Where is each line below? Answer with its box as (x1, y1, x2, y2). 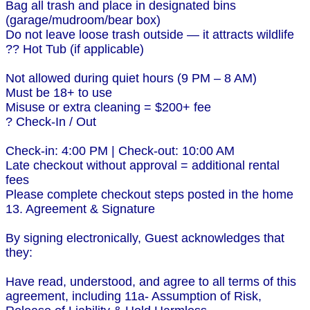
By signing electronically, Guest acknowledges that (6, 231, 284, 246)
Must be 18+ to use (6, 86, 112, 100)
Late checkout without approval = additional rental (6, 158, 280, 173)
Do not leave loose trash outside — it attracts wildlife (6, 28, 294, 42)
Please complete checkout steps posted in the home (6, 188, 293, 202)
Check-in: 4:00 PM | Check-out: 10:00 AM (6, 144, 235, 158)
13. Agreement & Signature (6, 202, 155, 217)
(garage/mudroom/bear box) (6, 13, 161, 28)
